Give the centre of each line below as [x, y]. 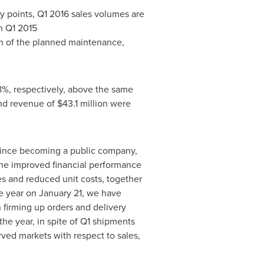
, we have [101, 193]
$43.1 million [82, 103]
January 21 [60, 193]
